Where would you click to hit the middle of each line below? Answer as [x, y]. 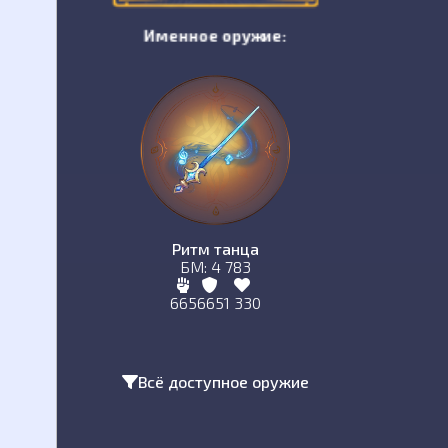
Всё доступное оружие [223, 381]
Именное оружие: [215, 35]
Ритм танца [215, 248]
